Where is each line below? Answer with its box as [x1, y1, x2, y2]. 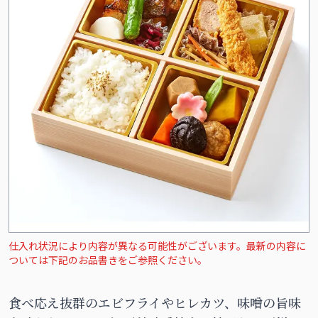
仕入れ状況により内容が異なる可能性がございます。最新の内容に [9, 238, 306, 253]
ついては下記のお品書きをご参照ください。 [9, 253, 207, 267]
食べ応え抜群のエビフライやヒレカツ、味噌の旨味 [9, 293, 301, 312]
